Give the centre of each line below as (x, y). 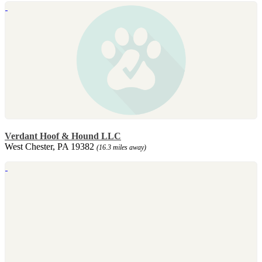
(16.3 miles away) (121, 147)
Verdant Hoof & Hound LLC (63, 136)
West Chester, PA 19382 (51, 146)
